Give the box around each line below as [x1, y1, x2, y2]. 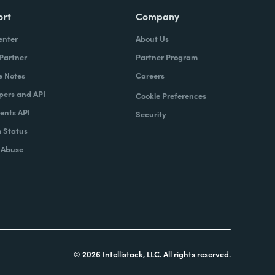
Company [135, 9, 179, 23]
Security [135, 108, 166, 120]
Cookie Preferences [135, 90, 206, 102]
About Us [135, 33, 169, 45]
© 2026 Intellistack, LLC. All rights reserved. [74, 248, 231, 260]
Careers [135, 69, 165, 82]
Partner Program [135, 51, 198, 63]
